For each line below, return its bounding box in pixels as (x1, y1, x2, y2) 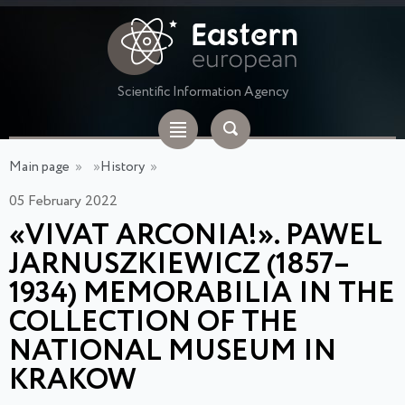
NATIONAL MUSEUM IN (9, 330, 336, 374)
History (100, 157, 145, 177)
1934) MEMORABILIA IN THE (9, 272, 395, 316)
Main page (9, 157, 70, 177)
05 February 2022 (9, 191, 118, 212)
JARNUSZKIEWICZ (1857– (9, 243, 351, 287)
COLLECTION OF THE (9, 301, 298, 345)
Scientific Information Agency (117, 82, 288, 102)
